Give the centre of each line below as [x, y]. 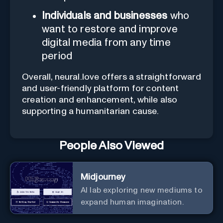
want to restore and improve [110, 29]
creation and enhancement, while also [100, 100]
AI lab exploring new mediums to [142, 190]
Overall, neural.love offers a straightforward [111, 77]
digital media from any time [106, 42]
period [57, 56]
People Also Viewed [111, 146]
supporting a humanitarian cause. [91, 111]
